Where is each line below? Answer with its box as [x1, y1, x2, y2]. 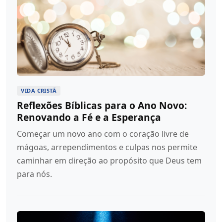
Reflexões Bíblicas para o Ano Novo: [17, 98, 187, 112]
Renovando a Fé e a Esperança [17, 110, 162, 124]
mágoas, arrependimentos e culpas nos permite [17, 141, 198, 153]
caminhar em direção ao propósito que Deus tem [17, 155, 202, 166]
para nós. [17, 168, 53, 179]
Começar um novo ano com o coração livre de [17, 128, 189, 139]
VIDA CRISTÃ [21, 86, 57, 94]
